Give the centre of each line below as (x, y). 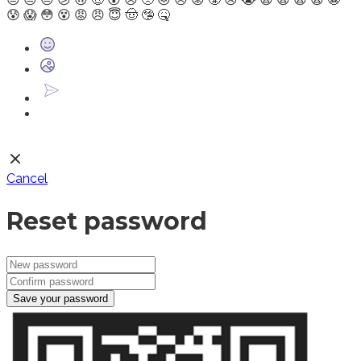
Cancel (27, 178)
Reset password (107, 221)
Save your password (60, 298)
